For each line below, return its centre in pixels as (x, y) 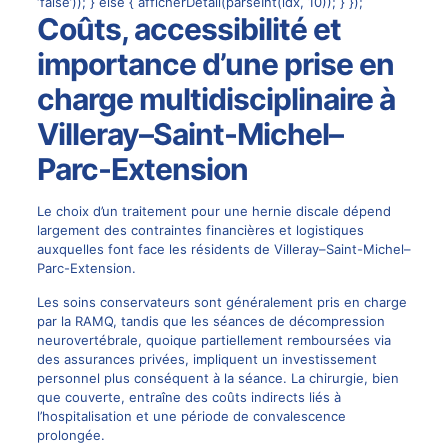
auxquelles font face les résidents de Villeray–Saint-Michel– (223, 249)
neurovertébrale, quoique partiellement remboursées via (213, 340)
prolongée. (70, 435)
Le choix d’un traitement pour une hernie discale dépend (213, 211)
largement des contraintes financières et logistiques (200, 230)
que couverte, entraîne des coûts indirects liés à (188, 397)
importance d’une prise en (215, 64)
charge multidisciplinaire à (215, 99)
